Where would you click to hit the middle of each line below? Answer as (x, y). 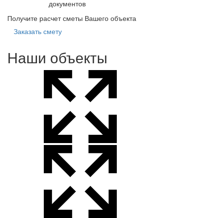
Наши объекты (57, 57)
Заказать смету (38, 31)
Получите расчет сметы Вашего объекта (72, 18)
